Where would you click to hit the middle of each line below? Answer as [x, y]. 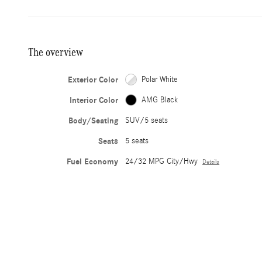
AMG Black [160, 100]
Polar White [160, 79]
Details [211, 162]
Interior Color [94, 100]
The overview [56, 52]
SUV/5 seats [147, 120]
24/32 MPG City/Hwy [162, 161]
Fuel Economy [93, 161]
